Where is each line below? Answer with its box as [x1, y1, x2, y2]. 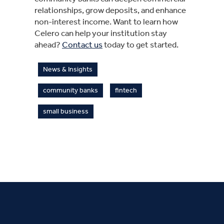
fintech [115, 85, 137, 94]
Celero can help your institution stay [34, 27, 167, 38]
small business [43, 106, 88, 115]
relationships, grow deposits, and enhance [34, 4, 186, 15]
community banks [43, 85, 98, 94]
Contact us [62, 39, 102, 49]
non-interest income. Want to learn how [34, 16, 178, 26]
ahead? [34, 39, 62, 49]
